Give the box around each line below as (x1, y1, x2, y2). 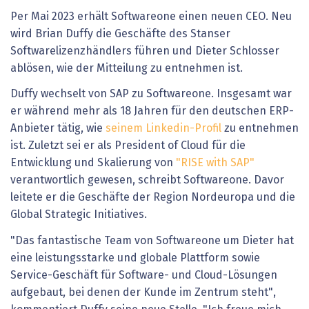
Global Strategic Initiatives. (10, 209, 147, 221)
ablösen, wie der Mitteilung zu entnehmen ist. (10, 62, 243, 74)
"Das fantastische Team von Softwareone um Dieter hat (10, 235, 294, 246)
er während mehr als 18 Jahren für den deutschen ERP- (10, 106, 294, 117)
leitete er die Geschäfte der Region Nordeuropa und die (10, 192, 295, 203)
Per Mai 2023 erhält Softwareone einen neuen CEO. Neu (10, 10, 292, 22)
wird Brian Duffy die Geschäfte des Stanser (10, 28, 230, 39)
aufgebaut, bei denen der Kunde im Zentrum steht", (10, 286, 276, 298)
